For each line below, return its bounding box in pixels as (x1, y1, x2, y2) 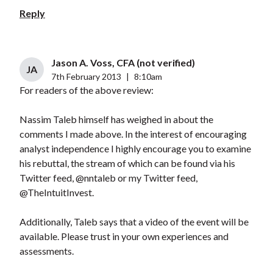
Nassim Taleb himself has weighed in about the (19, 113, 213, 126)
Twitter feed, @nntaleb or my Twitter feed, (19, 172, 197, 184)
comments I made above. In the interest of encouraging (19, 128, 247, 140)
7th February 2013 (51, 71, 121, 82)
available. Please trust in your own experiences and (19, 230, 229, 243)
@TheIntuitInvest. (19, 186, 94, 199)
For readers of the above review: (19, 84, 154, 96)
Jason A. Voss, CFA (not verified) (51, 57, 195, 69)
